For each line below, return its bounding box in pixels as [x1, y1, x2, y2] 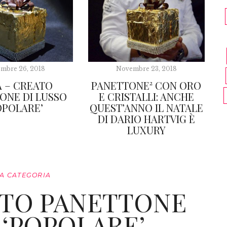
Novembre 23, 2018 [116, 64, 177, 72]
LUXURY [127, 123, 166, 137]
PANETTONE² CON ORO [91, 78, 202, 92]
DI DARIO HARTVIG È [97, 111, 195, 126]
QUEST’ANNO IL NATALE [89, 100, 203, 115]
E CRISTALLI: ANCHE [98, 89, 194, 103]
